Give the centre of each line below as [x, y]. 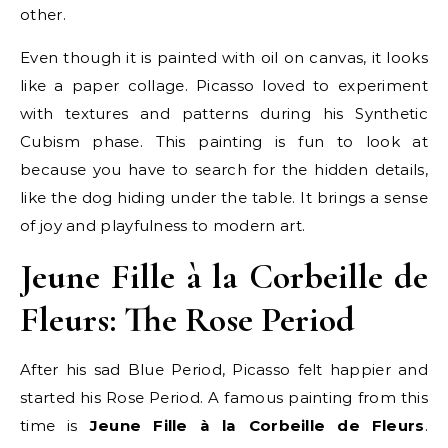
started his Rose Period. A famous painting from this [224, 398]
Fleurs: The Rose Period [187, 320]
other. [43, 15]
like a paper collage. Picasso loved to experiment [224, 86]
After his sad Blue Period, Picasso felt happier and [224, 370]
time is [55, 426]
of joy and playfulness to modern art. [163, 226]
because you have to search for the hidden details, [224, 170]
